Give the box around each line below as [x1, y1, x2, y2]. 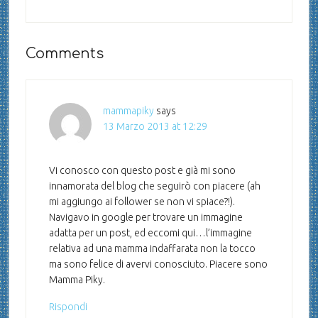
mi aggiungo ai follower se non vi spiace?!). [48, 196, 235, 208]
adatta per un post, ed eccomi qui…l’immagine [48, 227, 252, 239]
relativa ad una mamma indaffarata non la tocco [48, 243, 256, 255]
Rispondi [48, 301, 87, 313]
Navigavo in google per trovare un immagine [48, 212, 243, 224]
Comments [25, 45, 104, 62]
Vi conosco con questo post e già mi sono [48, 165, 236, 177]
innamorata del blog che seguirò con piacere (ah [48, 180, 261, 192]
